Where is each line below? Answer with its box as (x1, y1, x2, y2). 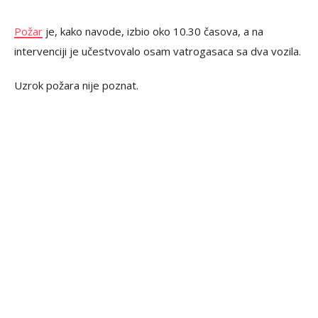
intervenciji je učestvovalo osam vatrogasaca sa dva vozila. (14, 44, 301, 58)
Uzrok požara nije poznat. (14, 78, 138, 92)
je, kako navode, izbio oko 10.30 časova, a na (43, 24, 263, 38)
